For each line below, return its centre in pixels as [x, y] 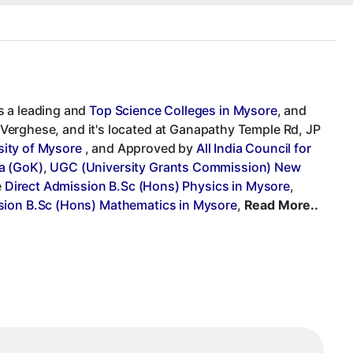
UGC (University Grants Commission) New [175, 167]
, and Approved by [139, 148]
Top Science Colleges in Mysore [183, 110]
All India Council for [253, 148]
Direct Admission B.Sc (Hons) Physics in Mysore [147, 186]
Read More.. [281, 204]
